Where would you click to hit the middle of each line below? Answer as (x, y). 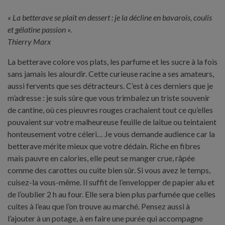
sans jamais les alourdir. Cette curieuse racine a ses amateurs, (111, 73)
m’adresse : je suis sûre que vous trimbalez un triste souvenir (109, 97)
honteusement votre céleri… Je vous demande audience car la (111, 134)
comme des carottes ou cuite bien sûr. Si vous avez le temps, (109, 170)
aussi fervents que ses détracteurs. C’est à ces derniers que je (110, 85)
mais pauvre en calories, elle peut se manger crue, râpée (101, 158)
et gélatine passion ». (40, 29)
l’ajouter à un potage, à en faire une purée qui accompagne (105, 218)
